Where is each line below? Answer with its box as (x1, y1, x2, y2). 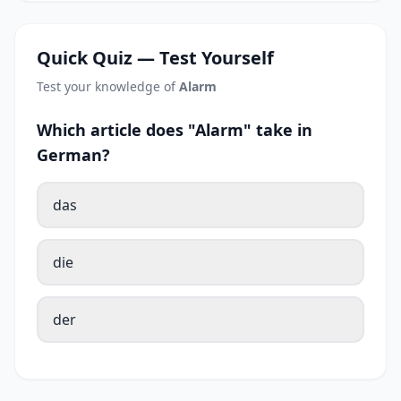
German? (37, 144, 110, 166)
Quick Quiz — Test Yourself (37, 46, 274, 71)
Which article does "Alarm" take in (37, 119, 312, 141)
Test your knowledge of (37, 78, 179, 96)
